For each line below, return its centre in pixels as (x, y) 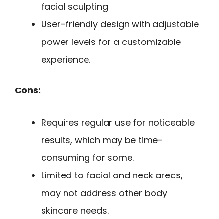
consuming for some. (88, 158)
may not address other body (104, 193)
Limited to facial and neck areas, (112, 175)
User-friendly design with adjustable (120, 24)
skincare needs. (75, 211)
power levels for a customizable (111, 42)
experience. (66, 59)
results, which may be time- (102, 140)
